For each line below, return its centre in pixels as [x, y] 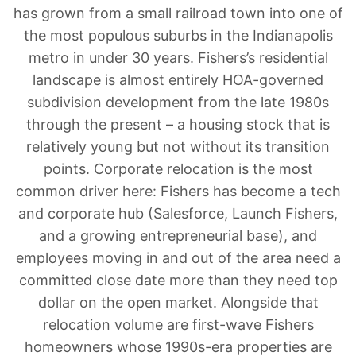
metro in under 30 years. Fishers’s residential [178, 58]
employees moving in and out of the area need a [178, 258]
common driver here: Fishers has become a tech [178, 192]
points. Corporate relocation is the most [178, 169]
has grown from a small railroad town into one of [178, 14]
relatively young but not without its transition [178, 147]
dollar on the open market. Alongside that [178, 303]
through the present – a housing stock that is [178, 125]
